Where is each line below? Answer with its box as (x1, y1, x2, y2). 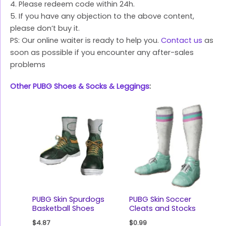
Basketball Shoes (32, 203, 94, 213)
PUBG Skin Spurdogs (32, 194, 104, 204)
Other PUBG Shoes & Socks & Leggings (10, 81, 149, 91)
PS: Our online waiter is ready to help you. (10, 35, 161, 46)
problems (10, 60, 45, 70)
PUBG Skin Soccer (129, 194, 191, 204)
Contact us (161, 35, 202, 46)
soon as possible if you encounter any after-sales (10, 47, 194, 58)
